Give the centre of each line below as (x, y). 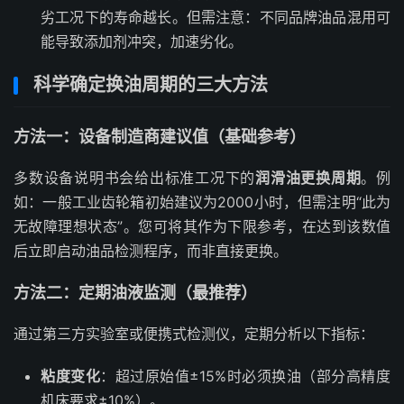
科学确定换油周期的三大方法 (151, 85)
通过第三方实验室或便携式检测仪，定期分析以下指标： (194, 334)
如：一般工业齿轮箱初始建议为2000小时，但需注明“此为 (202, 202)
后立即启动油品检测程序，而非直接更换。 (151, 251)
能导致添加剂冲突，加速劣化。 (142, 41)
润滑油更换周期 (308, 178)
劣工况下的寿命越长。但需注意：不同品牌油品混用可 (216, 17)
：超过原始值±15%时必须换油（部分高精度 (246, 376)
